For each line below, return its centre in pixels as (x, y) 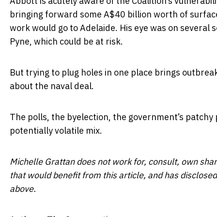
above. (23, 188)
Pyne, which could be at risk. (66, 41)
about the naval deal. (52, 86)
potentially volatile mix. (56, 130)
